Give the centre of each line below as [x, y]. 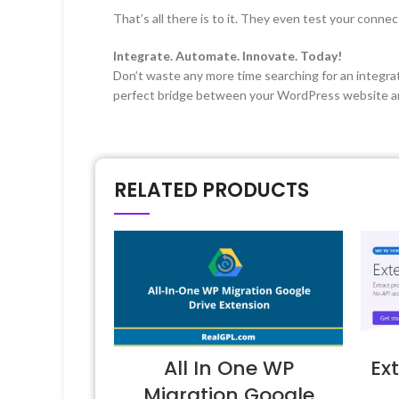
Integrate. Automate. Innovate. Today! [228, 55]
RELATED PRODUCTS [212, 190]
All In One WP [228, 369]
